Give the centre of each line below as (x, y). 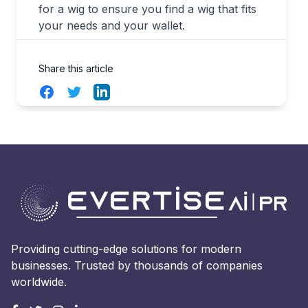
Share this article (76, 68)
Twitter (83, 91)
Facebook (64, 91)
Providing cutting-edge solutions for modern (126, 249)
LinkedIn (115, 91)
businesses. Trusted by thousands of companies (137, 266)
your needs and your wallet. (112, 25)
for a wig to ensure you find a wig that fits (147, 9)
